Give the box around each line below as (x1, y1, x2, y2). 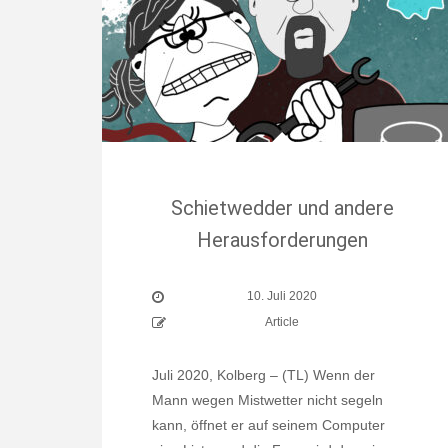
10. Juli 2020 (247, 289, 317, 303)
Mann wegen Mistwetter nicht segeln (152, 392, 383, 408)
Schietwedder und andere (170, 196, 394, 220)
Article (265, 315, 299, 329)
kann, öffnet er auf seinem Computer (152, 417, 385, 433)
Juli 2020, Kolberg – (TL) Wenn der (152, 367, 375, 383)
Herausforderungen (196, 228, 368, 252)
